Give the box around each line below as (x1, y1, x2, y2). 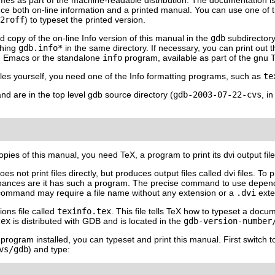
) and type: (28, 244, 70, 255)
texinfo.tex (57, 206, 111, 217)
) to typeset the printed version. (25, 15, 145, 25)
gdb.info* (18, 43, 63, 53)
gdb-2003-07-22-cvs (173, 90, 261, 100)
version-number (203, 216, 272, 227)
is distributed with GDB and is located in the (10, 216, 184, 227)
